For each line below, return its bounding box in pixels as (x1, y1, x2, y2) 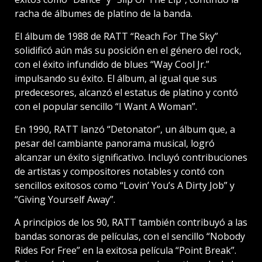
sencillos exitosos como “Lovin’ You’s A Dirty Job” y (15, 178, 235, 192)
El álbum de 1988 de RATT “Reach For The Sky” (15, 29, 218, 43)
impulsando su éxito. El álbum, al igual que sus (15, 71, 217, 85)
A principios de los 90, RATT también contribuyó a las (15, 215, 247, 229)
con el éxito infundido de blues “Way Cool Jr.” (15, 57, 209, 71)
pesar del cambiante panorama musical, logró (15, 136, 215, 150)
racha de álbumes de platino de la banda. (15, 6, 192, 20)
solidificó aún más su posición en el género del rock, (15, 43, 242, 57)
